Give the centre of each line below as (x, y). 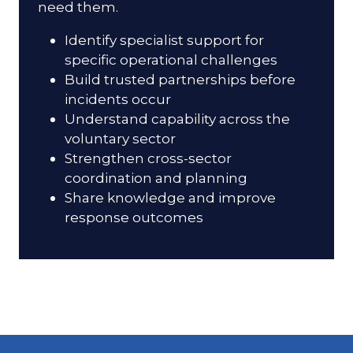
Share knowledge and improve (171, 197)
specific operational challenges (171, 59)
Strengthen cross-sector (149, 158)
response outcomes (134, 217)
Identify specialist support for (165, 39)
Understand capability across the (178, 118)
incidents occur (118, 98)
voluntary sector (121, 138)
